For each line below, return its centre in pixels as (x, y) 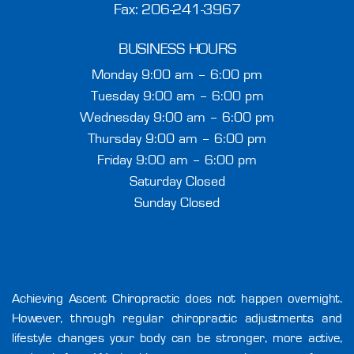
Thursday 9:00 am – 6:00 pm (177, 139)
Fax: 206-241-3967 (177, 10)
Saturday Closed (177, 182)
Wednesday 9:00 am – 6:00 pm (177, 118)
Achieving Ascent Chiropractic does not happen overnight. (177, 299)
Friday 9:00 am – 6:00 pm (177, 161)
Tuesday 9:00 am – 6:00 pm (177, 97)
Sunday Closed (177, 203)
